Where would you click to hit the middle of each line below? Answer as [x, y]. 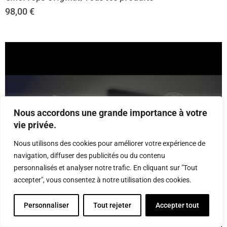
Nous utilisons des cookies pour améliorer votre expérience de [109, 143]
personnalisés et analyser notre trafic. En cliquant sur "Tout [106, 168]
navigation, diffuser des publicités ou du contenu [89, 156]
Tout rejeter [112, 205]
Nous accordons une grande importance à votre [110, 113]
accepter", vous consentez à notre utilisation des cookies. [103, 180]
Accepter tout [177, 205]
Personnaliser [46, 205]
